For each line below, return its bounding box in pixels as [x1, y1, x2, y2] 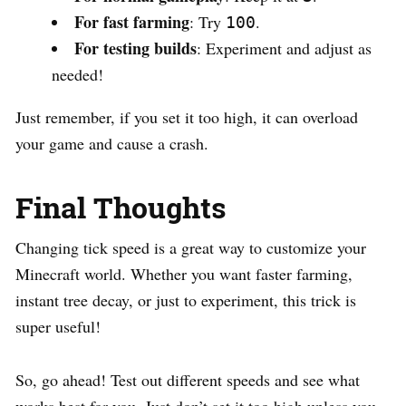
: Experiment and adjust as [197, 37, 372, 60]
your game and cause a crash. [15, 132, 208, 155]
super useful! [15, 315, 101, 338]
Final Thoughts [15, 188, 226, 227]
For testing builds [74, 36, 197, 61]
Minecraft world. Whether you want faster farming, [15, 263, 353, 285]
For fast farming [74, 10, 189, 34]
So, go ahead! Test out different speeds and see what [15, 369, 360, 391]
